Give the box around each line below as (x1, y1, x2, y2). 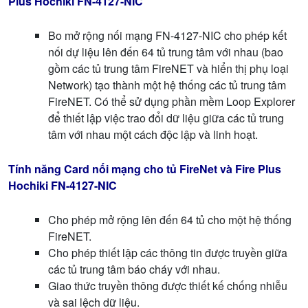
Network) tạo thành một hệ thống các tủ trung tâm (48, 76, 286, 93)
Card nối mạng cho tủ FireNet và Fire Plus (64, 160, 281, 177)
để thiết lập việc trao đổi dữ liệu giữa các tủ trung (48, 109, 284, 126)
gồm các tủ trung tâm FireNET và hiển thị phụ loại (48, 60, 289, 76)
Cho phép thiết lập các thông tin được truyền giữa (48, 244, 287, 261)
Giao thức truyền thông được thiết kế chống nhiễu (48, 277, 287, 294)
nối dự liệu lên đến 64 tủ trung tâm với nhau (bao (48, 43, 283, 60)
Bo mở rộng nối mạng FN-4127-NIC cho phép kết (48, 27, 287, 43)
